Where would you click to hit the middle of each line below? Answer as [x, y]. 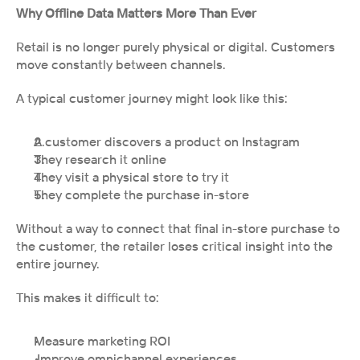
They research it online [100, 159]
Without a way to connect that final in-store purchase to [178, 228]
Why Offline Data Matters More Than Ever [136, 13]
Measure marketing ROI [102, 341]
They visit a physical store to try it [131, 177]
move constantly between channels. [121, 64]
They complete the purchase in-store [141, 194]
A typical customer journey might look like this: [152, 98]
